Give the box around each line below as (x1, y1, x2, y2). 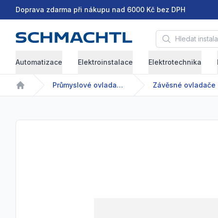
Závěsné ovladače (153, 81, 216, 90)
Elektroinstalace (78, 58, 133, 66)
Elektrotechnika (148, 58, 201, 66)
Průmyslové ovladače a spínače (117, 81, 123, 90)
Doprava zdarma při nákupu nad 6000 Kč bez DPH (16, 5, 185, 14)
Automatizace (16, 58, 62, 66)
